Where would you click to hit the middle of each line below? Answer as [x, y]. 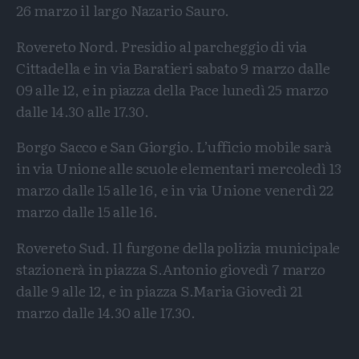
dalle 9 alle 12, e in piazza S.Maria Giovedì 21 [159, 290]
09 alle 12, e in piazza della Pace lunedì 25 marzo [173, 89]
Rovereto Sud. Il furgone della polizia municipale [178, 247]
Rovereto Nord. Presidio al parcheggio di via [162, 46]
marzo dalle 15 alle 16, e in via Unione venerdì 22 [175, 190]
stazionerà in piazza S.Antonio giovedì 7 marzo [171, 268]
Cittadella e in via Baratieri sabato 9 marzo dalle [173, 67]
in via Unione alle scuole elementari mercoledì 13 [179, 168]
